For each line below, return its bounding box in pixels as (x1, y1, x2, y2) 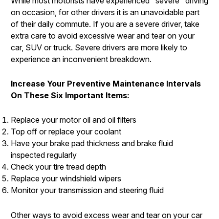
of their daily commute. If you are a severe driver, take (11, 19, 199, 29)
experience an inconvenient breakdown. (11, 54, 152, 65)
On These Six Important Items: (11, 90, 130, 101)
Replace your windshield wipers (11, 174, 121, 184)
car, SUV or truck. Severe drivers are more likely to (11, 43, 187, 53)
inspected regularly (11, 150, 77, 160)
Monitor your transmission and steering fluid (11, 185, 164, 196)
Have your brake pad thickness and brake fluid (11, 138, 173, 149)
